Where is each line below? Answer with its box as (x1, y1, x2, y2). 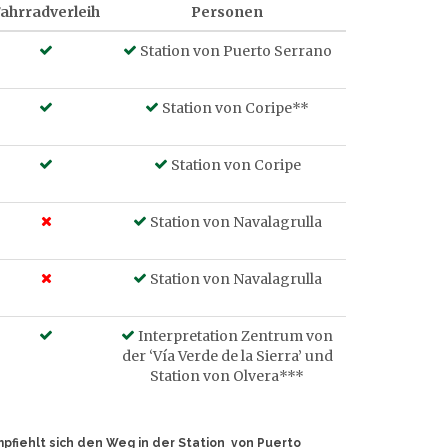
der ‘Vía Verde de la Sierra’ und (121, 347, 333, 365)
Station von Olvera (150, 367, 279, 385)
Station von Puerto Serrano (136, 42, 332, 60)
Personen (191, 3, 263, 21)
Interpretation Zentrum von (138, 327, 333, 345)
